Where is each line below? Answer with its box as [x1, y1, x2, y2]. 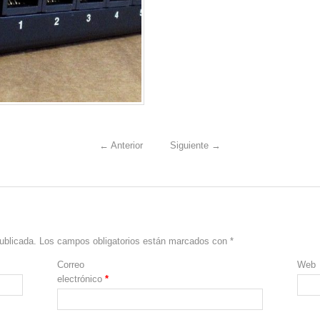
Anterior [109, 139, 143, 151]
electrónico [57, 273, 106, 284]
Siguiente [170, 139, 211, 151]
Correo [57, 259, 85, 270]
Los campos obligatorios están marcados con [39, 235, 230, 246]
